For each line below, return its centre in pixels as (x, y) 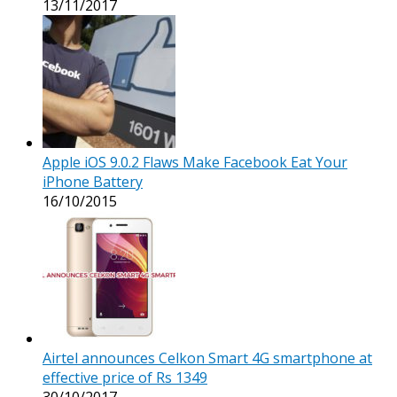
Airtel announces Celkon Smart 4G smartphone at (207, 358)
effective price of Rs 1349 (125, 377)
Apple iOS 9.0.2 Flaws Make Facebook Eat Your (195, 162)
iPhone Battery (93, 181)
